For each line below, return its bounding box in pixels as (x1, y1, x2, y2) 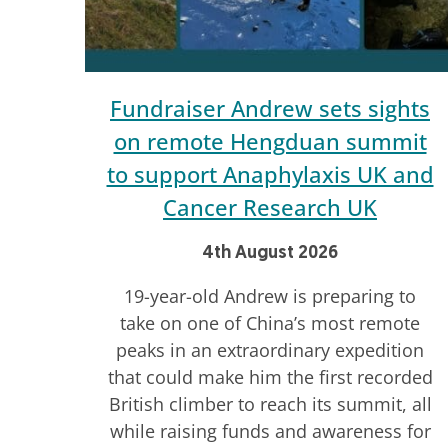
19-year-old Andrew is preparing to (124, 284, 416, 309)
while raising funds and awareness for (109, 419, 431, 444)
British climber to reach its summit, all (108, 392, 432, 417)
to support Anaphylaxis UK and (106, 159, 434, 190)
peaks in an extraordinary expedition (116, 338, 424, 363)
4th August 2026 (202, 244, 338, 264)
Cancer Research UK (163, 192, 377, 223)
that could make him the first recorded (107, 365, 433, 390)
